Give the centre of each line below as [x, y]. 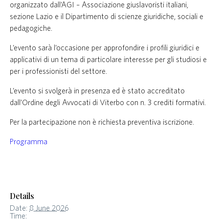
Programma [29, 142]
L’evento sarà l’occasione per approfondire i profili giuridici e [105, 48]
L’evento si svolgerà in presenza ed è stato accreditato [97, 91]
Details [22, 196]
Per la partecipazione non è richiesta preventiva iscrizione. [102, 122]
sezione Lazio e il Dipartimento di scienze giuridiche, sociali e [107, 16]
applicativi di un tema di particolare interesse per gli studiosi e [108, 59]
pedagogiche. [31, 28]
